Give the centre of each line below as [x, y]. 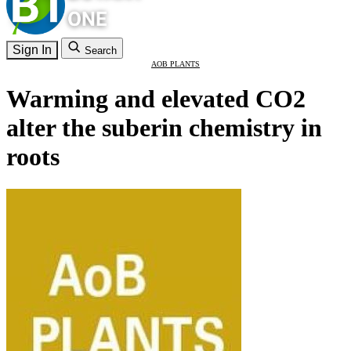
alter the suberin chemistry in [164, 128]
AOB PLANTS [175, 64]
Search [101, 51]
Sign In [32, 50]
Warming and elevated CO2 [156, 99]
